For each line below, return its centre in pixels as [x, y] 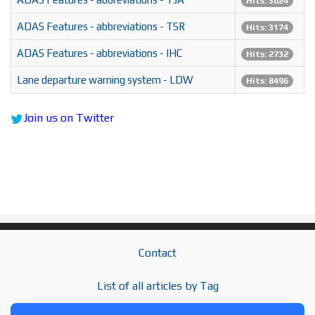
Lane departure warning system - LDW [105, 80]
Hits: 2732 [267, 54]
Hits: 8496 [267, 81]
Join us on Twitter [69, 118]
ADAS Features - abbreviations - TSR [101, 27]
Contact [157, 253]
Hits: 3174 [267, 28]
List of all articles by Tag [157, 286]
